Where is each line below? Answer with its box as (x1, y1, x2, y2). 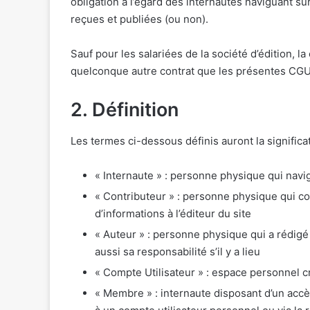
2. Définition (71, 98, 179, 122)
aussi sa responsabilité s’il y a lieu (95, 244, 260, 258)
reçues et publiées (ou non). (71, 12, 208, 26)
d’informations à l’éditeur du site (95, 206, 251, 220)
